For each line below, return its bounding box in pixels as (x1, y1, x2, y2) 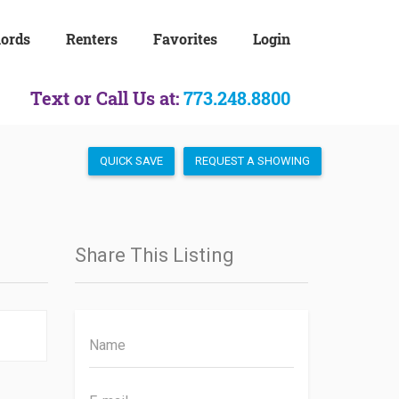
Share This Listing (74, 244, 234, 266)
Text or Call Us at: (30, 86, 183, 110)
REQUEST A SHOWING (195, 154, 310, 167)
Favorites (153, 29, 217, 48)
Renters (66, 29, 118, 48)
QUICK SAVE (100, 154, 163, 167)
